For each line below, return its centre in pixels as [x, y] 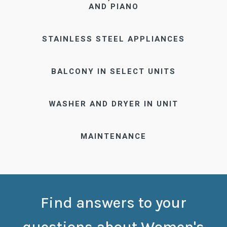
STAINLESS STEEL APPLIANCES [113, 39]
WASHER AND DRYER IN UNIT [113, 104]
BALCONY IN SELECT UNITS [113, 72]
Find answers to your [113, 203]
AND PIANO [113, 7]
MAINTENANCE [113, 137]
